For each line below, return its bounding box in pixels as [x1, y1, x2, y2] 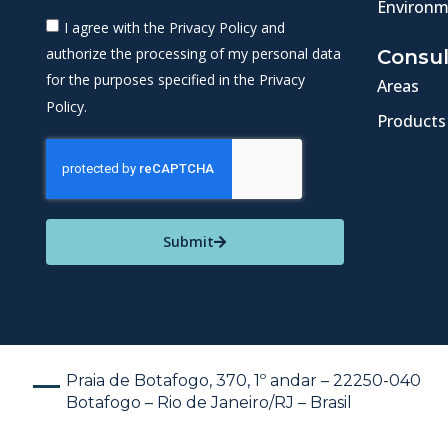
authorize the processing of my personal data [46, 44, 341, 64]
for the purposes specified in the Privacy [46, 70, 305, 90]
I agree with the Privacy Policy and [64, 18, 285, 38]
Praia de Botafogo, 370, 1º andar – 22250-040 [66, 370, 421, 390]
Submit [163, 231, 215, 251]
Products [376, 109, 446, 132]
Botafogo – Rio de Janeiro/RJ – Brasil [66, 392, 352, 412]
